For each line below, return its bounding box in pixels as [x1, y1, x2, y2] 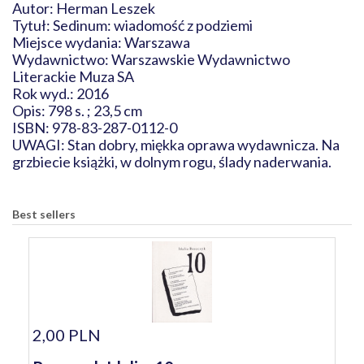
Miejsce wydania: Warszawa [12, 33, 210, 51]
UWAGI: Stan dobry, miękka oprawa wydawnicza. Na [12, 136, 340, 154]
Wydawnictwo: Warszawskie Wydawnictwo [12, 50, 290, 68]
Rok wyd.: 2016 [12, 84, 114, 102]
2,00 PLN [32, 325, 101, 344]
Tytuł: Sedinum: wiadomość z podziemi [12, 16, 267, 34]
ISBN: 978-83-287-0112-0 [12, 119, 177, 136]
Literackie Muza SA [12, 67, 141, 85]
